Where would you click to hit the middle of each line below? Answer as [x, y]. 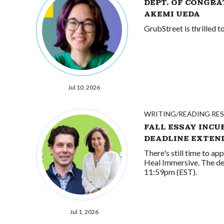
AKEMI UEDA [172, 14]
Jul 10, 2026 [84, 87]
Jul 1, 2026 [84, 212]
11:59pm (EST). [170, 171]
